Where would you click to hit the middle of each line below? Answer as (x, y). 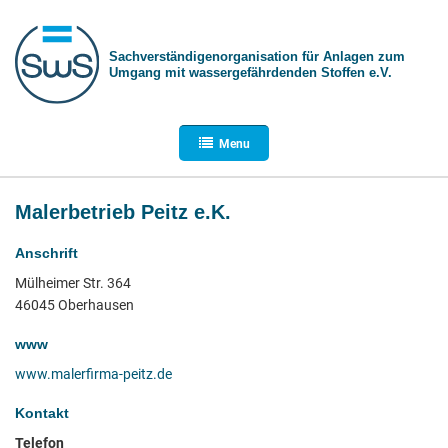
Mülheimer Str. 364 (73, 283)
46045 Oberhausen (74, 305)
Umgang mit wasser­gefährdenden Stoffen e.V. (250, 72)
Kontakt (42, 413)
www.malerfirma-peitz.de (93, 374)
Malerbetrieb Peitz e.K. (123, 212)
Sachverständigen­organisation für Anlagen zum (256, 56)
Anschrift (46, 253)
